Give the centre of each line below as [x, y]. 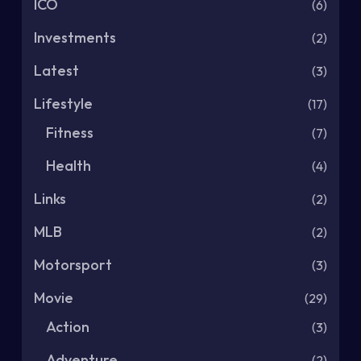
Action [68, 327]
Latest [56, 71]
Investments [75, 38]
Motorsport [73, 265]
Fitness [70, 133]
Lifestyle [63, 104]
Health [68, 166]
